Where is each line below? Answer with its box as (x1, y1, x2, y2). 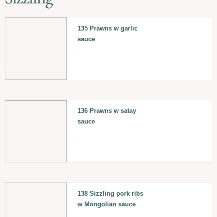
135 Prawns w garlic (77, 24, 138, 32)
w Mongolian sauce (77, 200, 136, 208)
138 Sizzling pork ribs (77, 189, 143, 197)
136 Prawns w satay (77, 107, 136, 115)
